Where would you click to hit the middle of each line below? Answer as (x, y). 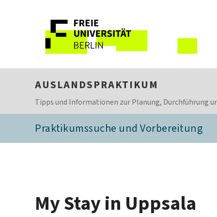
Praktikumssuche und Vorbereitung (119, 128)
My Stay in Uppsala (116, 203)
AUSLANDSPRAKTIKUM (97, 85)
